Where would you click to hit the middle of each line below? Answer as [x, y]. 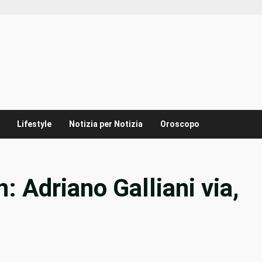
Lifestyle [34, 124]
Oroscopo [180, 124]
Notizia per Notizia [106, 124]
